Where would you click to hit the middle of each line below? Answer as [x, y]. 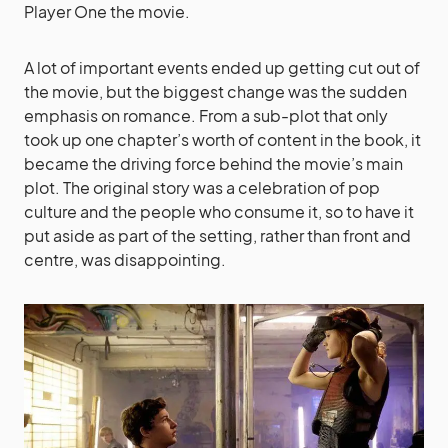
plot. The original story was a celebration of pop [202, 187]
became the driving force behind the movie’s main [213, 163]
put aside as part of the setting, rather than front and [217, 235]
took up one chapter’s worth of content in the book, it [222, 139]
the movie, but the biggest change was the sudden [215, 91]
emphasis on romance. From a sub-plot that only [206, 115]
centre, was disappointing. [125, 259]
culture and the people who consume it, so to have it [219, 211]
